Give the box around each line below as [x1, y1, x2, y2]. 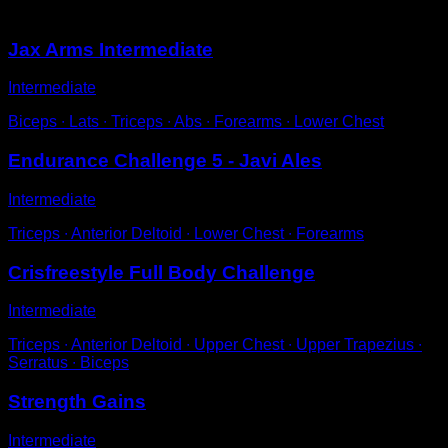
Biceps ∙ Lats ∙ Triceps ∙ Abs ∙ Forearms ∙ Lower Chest [8, 113, 384, 131]
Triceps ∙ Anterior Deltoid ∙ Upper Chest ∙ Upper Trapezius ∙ [8, 336, 422, 354]
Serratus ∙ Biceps [8, 354, 129, 372]
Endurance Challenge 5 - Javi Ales [8, 150, 322, 172]
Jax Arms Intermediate [8, 38, 213, 60]
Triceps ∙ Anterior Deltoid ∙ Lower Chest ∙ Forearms [8, 224, 364, 242]
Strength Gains [8, 390, 146, 412]
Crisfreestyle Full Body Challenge [8, 261, 315, 283]
